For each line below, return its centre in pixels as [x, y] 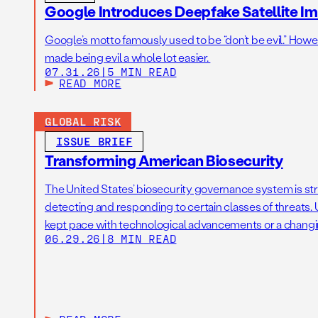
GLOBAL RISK [83, 121]
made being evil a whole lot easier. [128, 57]
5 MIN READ [142, 72]
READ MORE [90, 83]
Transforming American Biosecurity [164, 160]
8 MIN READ [142, 238]
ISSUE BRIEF [94, 141]
